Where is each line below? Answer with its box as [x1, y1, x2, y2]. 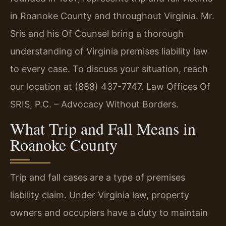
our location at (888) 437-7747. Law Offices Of [10, 81, 210, 92]
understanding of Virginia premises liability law [10, 46, 208, 57]
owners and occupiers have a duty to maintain [10, 207, 208, 218]
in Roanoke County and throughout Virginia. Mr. [10, 11, 214, 22]
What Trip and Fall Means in [10, 117, 196, 139]
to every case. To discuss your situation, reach [10, 64, 208, 75]
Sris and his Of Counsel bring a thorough [10, 28, 184, 39]
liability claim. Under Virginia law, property [10, 189, 189, 200]
